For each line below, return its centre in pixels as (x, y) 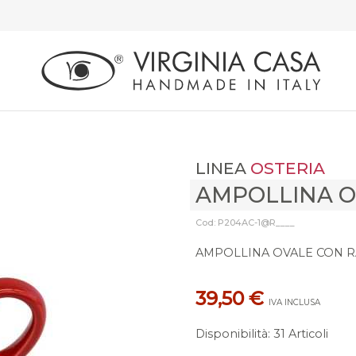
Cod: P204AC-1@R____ (245, 222)
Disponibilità (231, 333)
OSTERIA (287, 168)
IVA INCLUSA (294, 302)
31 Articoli (300, 333)
